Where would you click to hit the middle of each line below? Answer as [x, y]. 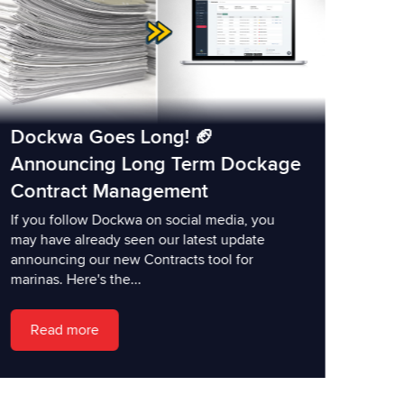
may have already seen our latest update [138, 239]
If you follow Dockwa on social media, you [142, 220]
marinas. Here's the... [76, 279]
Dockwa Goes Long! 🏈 [112, 137]
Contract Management [109, 191]
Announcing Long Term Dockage [156, 164]
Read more [64, 330]
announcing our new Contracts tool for [132, 259]
